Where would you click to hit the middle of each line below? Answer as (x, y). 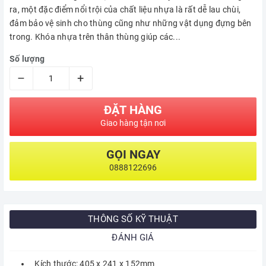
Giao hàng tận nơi (133, 123)
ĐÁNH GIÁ (133, 237)
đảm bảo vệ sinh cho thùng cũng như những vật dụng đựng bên (131, 23)
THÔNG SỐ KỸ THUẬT (133, 219)
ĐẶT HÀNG (133, 110)
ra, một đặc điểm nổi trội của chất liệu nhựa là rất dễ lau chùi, (125, 9)
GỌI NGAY (133, 154)
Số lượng (27, 59)
